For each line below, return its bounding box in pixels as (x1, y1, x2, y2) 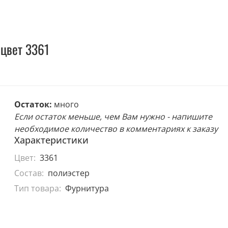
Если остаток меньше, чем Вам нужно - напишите (14, 111, 213, 123)
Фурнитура (65, 182, 109, 194)
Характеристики (14, 134, 89, 147)
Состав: (14, 167, 44, 179)
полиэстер (47, 167, 90, 179)
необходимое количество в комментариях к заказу (14, 123, 218, 135)
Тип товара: (14, 182, 62, 194)
